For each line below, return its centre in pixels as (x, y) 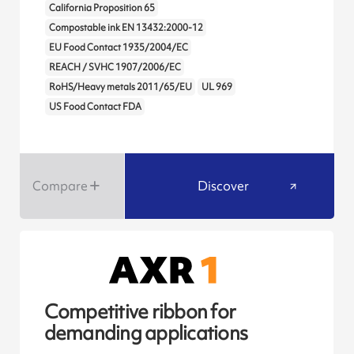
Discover (224, 185)
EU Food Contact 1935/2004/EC (118, 48)
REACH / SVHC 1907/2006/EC (115, 68)
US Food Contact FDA (95, 107)
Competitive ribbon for (140, 312)
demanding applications (146, 333)
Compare (60, 185)
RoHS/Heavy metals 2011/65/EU (120, 87)
